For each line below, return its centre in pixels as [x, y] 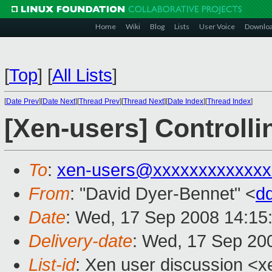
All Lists [82, 75]
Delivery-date [80, 241]
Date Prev [22, 101]
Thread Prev [99, 101]
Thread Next [144, 101]
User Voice [217, 26]
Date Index [185, 101]
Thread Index [229, 101]
